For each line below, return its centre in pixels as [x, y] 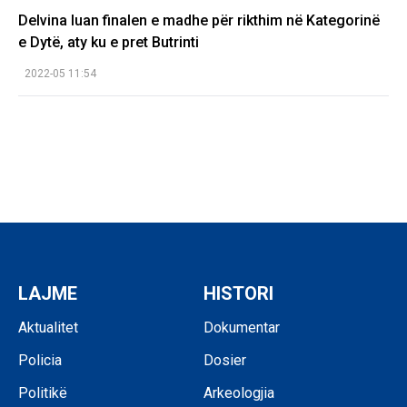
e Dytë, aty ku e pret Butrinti [109, 42]
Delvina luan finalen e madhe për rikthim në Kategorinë [199, 20]
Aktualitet [48, 328]
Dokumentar [242, 328]
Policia [40, 360]
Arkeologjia [239, 393]
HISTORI [238, 293]
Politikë [43, 393]
